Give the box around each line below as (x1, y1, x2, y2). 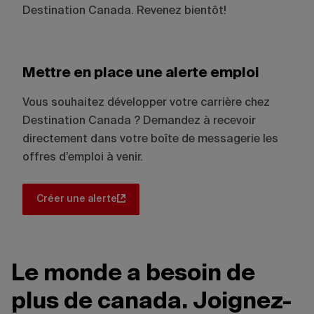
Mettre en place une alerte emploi (22, 66, 259, 81)
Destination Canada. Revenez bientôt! (22, 5, 226, 17)
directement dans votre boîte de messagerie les (22, 133, 278, 145)
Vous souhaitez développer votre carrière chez (22, 97, 270, 109)
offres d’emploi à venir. (22, 151, 143, 163)
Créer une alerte (36, 193, 117, 204)
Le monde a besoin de (11, 262, 255, 285)
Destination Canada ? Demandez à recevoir (22, 115, 256, 127)
